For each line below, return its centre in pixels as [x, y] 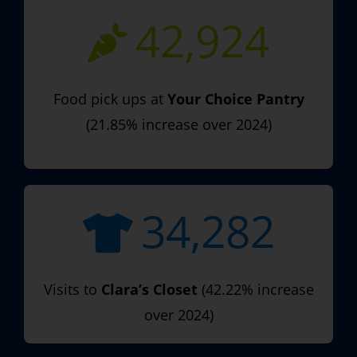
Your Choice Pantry [235, 98]
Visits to [72, 289]
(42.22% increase [255, 289]
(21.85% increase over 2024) [178, 124]
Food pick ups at [110, 98]
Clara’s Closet [149, 289]
